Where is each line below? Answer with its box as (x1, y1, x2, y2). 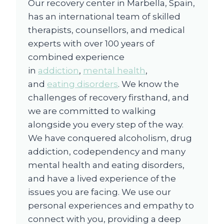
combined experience (28, 51, 124, 62)
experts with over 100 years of (28, 38, 154, 48)
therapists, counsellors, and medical (28, 24, 185, 35)
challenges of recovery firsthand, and (28, 92, 189, 102)
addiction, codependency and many (28, 146, 185, 156)
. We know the (118, 78, 179, 89)
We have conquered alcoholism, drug (28, 132, 192, 143)
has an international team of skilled (28, 11, 180, 21)
